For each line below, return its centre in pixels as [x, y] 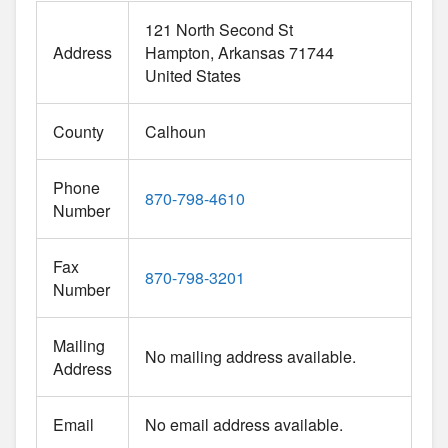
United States [193, 75]
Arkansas [251, 52]
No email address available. [244, 424]
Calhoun [175, 131]
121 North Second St [219, 29]
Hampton [177, 52]
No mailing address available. [250, 356]
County [78, 131]
